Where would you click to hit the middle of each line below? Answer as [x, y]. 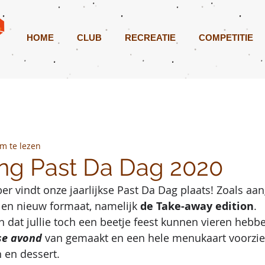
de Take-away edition [197, 206]
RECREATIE [150, 38]
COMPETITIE [226, 38]
